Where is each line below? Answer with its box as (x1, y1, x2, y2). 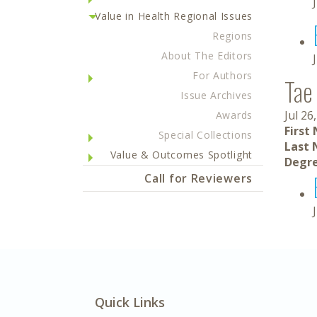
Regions (212, 29, 253, 42)
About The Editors (161, 49, 253, 62)
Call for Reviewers (144, 171, 253, 186)
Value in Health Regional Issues (95, 9, 253, 23)
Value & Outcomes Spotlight (110, 148, 253, 161)
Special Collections (158, 128, 253, 142)
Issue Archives (180, 88, 253, 102)
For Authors (192, 69, 253, 82)
